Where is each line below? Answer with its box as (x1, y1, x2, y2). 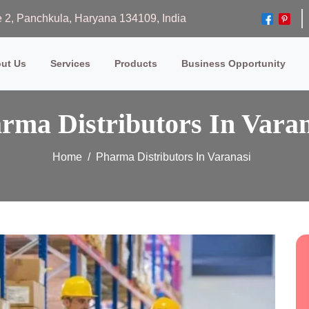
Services (50, 57, 91, 69)
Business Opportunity (181, 57, 286, 69)
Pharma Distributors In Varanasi (95, 150, 251, 163)
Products (114, 57, 158, 69)
